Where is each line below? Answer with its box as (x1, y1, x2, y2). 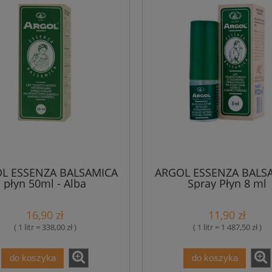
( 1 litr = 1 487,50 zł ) (192, 222, 262, 233)
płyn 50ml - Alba (4, 175, 86, 191)
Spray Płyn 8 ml (188, 175, 267, 191)
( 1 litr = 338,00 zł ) (13, 222, 76, 233)
